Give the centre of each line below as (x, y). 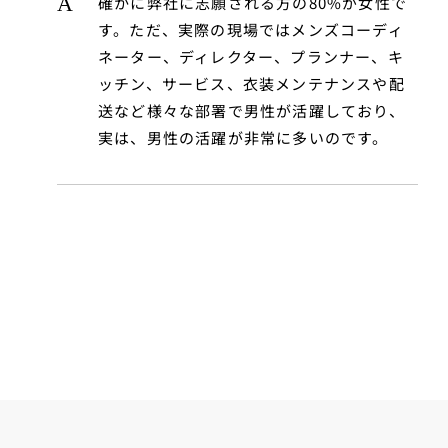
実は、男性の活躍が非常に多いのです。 (243, 138)
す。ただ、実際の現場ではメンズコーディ (251, 30)
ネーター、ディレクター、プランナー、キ (251, 57)
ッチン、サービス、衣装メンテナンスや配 (251, 84)
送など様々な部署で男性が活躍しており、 (251, 111)
